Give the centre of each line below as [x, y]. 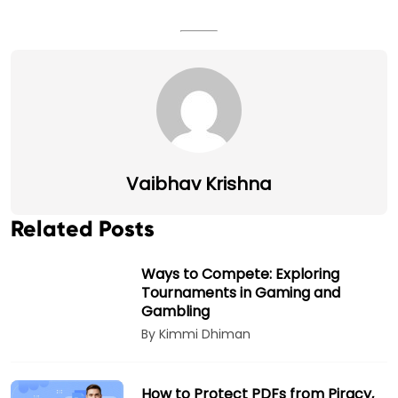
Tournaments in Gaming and [241, 293]
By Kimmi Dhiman [196, 334]
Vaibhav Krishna [199, 184]
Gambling [176, 312]
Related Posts [83, 229]
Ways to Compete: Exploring [241, 275]
